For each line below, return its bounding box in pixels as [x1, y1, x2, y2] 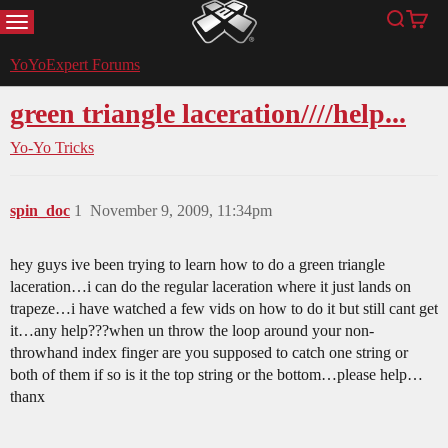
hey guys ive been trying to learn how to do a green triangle [10, 256, 385, 274]
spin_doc [10, 202, 70, 220]
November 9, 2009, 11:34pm [90, 202, 272, 220]
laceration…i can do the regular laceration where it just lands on [10, 278, 411, 296]
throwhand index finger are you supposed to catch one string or [10, 344, 408, 362]
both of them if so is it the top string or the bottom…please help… [10, 366, 423, 384]
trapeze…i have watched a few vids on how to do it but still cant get [10, 300, 438, 318]
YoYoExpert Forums [10, 56, 140, 74]
